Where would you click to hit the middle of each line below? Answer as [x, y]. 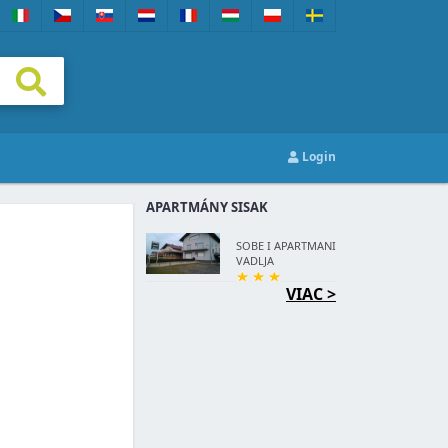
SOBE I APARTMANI [286, 245]
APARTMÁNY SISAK [207, 207]
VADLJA [255, 260]
